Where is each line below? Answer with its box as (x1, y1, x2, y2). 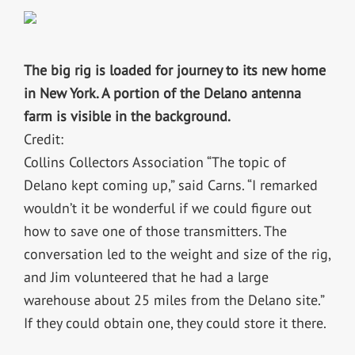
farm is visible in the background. (23, 107, 231, 126)
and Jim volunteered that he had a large (23, 268, 269, 287)
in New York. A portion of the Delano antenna (23, 84, 301, 103)
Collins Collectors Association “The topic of (23, 153, 286, 172)
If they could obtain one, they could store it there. (23, 314, 326, 333)
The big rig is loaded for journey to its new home (23, 61, 326, 80)
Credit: (23, 130, 63, 149)
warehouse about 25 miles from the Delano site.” (23, 291, 324, 310)
